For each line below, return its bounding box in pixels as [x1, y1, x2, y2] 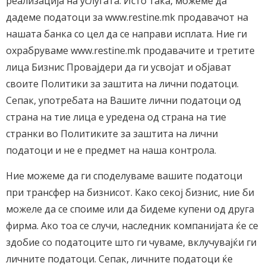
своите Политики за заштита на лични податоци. [6, 77, 239, 90]
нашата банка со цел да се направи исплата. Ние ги [6, 27, 247, 40]
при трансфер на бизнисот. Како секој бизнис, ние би [6, 186, 254, 199]
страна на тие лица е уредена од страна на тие [6, 110, 226, 123]
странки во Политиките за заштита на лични [6, 127, 218, 140]
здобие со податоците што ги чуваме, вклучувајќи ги [6, 236, 256, 249]
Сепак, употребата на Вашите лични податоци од [6, 94, 241, 107]
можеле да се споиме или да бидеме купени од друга [6, 202, 254, 216]
